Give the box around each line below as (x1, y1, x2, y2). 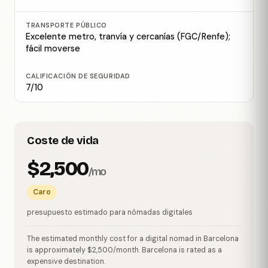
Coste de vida (26, 133, 99, 147)
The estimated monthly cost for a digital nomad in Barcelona (26, 233, 239, 243)
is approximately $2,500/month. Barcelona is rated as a (26, 245, 222, 255)
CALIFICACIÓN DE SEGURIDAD (26, 71, 130, 80)
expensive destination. (26, 256, 105, 266)
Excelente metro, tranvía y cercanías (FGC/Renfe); (26, 31, 230, 42)
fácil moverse (26, 42, 80, 54)
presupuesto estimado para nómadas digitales (26, 207, 193, 217)
